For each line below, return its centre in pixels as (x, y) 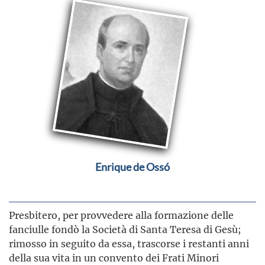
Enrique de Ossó (132, 167)
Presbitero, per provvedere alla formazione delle (121, 215)
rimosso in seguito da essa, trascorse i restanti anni (129, 244)
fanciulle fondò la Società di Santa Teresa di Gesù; (125, 230)
